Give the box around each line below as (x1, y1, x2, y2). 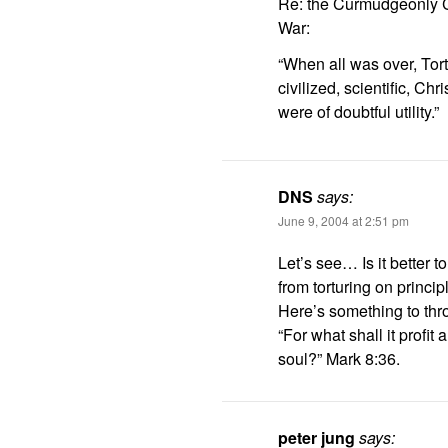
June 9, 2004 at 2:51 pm (278, 212, 409, 229)
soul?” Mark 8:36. (278, 347, 400, 370)
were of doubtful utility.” (278, 100, 439, 123)
